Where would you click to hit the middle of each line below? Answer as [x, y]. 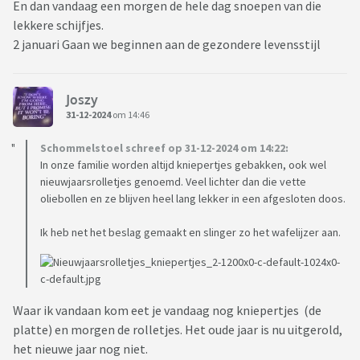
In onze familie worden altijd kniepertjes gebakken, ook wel [183, 165]
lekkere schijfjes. [58, 25]
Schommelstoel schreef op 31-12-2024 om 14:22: [164, 148]
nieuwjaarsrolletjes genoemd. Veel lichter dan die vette [173, 182]
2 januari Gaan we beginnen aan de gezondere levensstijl [168, 45]
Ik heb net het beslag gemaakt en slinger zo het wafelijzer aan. [190, 233]
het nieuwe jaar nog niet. [82, 349]
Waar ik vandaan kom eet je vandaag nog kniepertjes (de [167, 311]
